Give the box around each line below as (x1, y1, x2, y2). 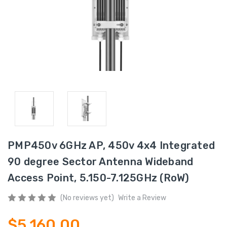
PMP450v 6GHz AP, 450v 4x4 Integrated (8, 139, 215, 152)
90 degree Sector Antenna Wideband (8, 155, 194, 168)
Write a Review (118, 193, 166, 202)
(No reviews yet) (60, 193, 114, 202)
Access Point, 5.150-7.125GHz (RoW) (8, 171, 190, 184)
